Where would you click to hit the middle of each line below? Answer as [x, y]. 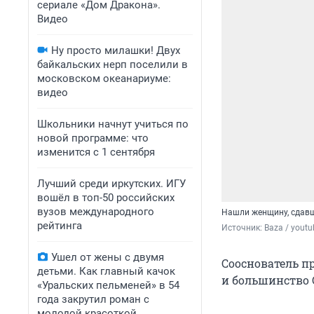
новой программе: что [93, 138]
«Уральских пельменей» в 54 [108, 285]
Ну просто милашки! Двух [116, 50]
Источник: [243, 228]
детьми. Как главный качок [106, 271]
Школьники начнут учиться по [113, 124]
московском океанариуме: [104, 78]
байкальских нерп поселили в [112, 64]
